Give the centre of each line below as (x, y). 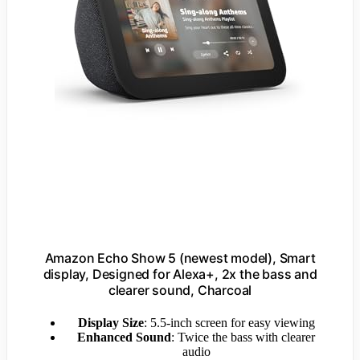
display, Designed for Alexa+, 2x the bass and (180, 274)
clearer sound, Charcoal (180, 290)
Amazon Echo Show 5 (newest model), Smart (180, 258)
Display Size (110, 322)
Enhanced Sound (124, 337)
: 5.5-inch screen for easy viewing (229, 322)
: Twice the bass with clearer (243, 337)
